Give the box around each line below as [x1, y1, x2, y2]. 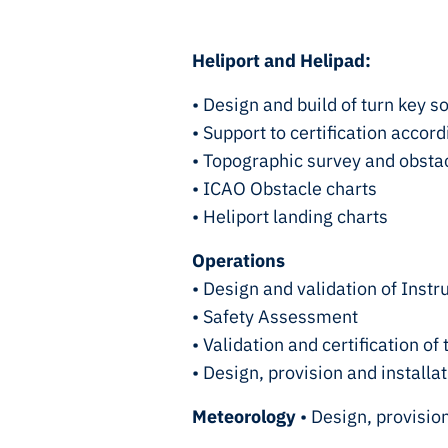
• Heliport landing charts [192, 205, 388, 229]
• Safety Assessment [192, 305, 358, 329]
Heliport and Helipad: [192, 49, 371, 73]
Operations [192, 249, 285, 273]
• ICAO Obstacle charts [192, 177, 377, 201]
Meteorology [192, 405, 296, 429]
